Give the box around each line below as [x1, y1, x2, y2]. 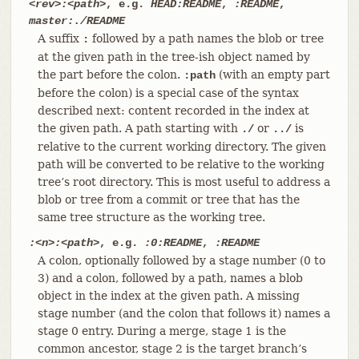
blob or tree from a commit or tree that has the [37, 192, 300, 206]
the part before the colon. [37, 67, 184, 81]
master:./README [28, 14, 125, 27]
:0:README [143, 236, 202, 249]
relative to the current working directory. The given [37, 139, 326, 153]
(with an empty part [215, 67, 330, 81]
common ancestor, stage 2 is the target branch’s [37, 341, 307, 355]
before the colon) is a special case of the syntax [37, 86, 299, 99]
